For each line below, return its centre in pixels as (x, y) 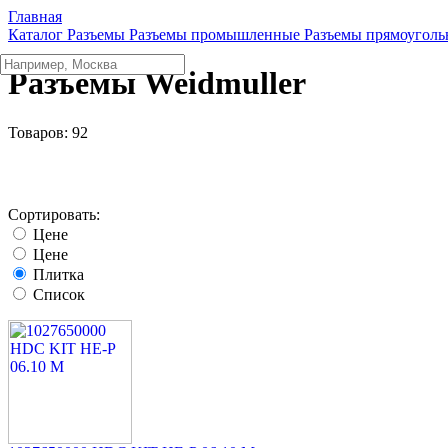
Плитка (58, 274)
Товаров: (40, 132)
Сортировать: (54, 214)
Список (59, 294)
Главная (35, 16)
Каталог (35, 34)
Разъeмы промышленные (214, 34)
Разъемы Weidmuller (157, 83)
